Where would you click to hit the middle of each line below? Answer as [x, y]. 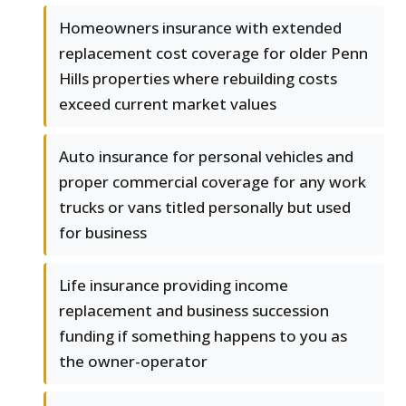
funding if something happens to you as [203, 336]
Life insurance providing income [174, 285]
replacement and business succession [194, 311]
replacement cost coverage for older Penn [213, 53]
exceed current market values [168, 104]
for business [103, 233]
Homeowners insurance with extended [200, 28]
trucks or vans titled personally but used [205, 208]
